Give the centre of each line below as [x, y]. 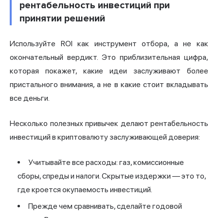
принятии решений [62, 19]
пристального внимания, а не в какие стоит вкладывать [109, 85]
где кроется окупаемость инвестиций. [85, 190]
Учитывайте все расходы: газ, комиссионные [106, 163]
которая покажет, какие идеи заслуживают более [109, 71]
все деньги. [30, 98]
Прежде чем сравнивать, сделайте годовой [105, 206]
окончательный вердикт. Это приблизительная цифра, [109, 57]
